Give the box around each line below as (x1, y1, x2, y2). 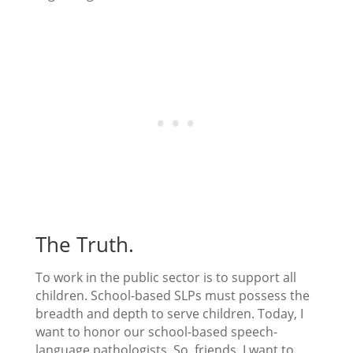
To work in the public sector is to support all (35, 269, 296, 287)
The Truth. (35, 230, 134, 259)
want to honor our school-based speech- (35, 323, 277, 341)
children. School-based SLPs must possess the (35, 287, 310, 305)
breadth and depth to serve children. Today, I (35, 305, 303, 323)
